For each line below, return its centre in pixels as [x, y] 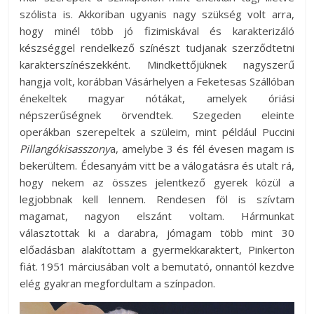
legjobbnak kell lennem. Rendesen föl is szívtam [157, 199]
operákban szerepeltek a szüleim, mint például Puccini [157, 132]
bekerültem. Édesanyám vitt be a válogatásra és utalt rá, [157, 166]
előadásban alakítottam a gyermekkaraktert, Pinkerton [157, 250]
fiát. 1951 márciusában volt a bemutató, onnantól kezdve [157, 267]
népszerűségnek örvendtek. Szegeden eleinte [157, 115]
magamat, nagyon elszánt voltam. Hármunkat [157, 216]
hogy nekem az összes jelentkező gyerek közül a [157, 183]
